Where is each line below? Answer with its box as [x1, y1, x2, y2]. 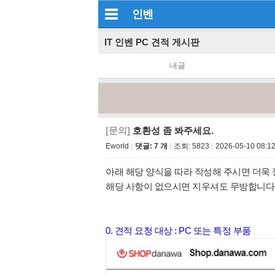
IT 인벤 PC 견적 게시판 [104, 37, 199, 47]
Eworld [106, 142, 129, 150]
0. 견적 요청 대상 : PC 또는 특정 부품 [106, 225, 251, 236]
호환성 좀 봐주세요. [130, 125, 214, 136]
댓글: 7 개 [135, 142, 168, 150]
